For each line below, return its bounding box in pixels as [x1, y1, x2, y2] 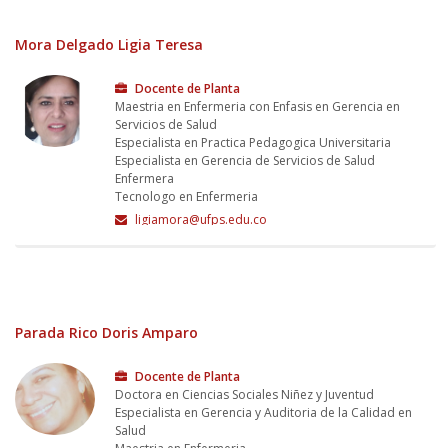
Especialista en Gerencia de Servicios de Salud [115, 151, 375, 169]
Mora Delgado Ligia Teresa [15, 34, 203, 54]
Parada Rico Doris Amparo [15, 322, 198, 342]
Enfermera [115, 169, 174, 187]
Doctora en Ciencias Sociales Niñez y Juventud [115, 385, 374, 403]
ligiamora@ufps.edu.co [132, 210, 267, 228]
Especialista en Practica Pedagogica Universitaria [115, 133, 391, 151]
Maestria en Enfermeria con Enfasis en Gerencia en [115, 97, 400, 115]
